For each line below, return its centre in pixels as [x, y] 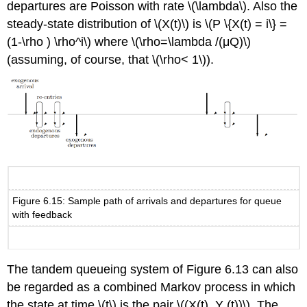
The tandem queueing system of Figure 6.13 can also [153, 270]
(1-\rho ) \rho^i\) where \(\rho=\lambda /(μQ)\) [129, 41]
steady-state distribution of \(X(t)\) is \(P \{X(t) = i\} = [147, 24]
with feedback [42, 215]
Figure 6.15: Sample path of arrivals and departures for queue [147, 201]
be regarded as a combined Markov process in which [151, 287]
